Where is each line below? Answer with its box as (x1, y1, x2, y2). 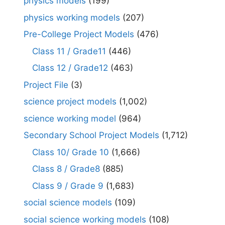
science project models (24, 96, 117, 107)
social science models (24, 197, 112, 208)
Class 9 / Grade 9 (32, 180, 103, 191)
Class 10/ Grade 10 (32, 147, 109, 157)
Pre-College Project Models (24, 29, 134, 40)
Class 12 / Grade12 (32, 63, 108, 73)
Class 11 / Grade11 (32, 46, 106, 56)
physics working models (24, 12, 120, 23)
